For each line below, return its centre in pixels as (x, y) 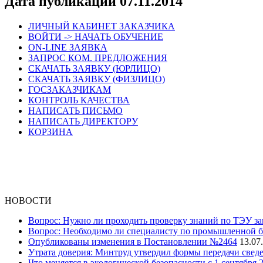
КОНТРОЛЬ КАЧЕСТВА (79, 100)
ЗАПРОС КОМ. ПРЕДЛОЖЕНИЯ (98, 58)
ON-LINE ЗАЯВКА (68, 47)
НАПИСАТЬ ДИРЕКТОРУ (83, 121)
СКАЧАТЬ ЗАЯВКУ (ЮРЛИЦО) (94, 68)
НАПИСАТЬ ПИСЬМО (75, 110)
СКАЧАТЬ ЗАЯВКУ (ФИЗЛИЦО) (97, 79)
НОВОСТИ (28, 200)
